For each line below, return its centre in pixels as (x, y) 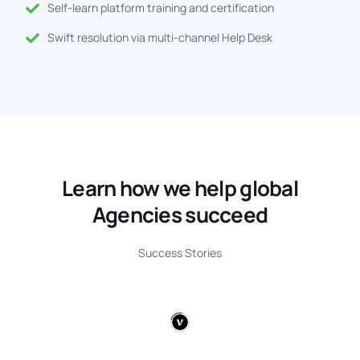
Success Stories (180, 253)
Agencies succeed (180, 215)
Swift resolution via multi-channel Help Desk (160, 38)
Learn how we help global (180, 188)
